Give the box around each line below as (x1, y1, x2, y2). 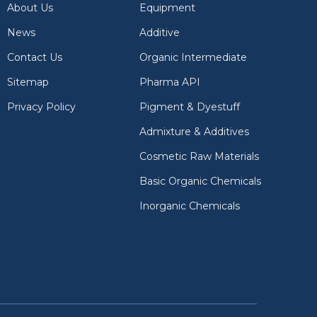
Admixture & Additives (139, 125, 249, 138)
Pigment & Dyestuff (139, 100, 240, 113)
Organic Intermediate (139, 51, 247, 64)
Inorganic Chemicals (139, 200, 240, 212)
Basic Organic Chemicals (139, 175, 261, 188)
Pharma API (139, 76, 200, 88)
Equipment (139, 1, 195, 14)
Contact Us (6, 51, 62, 64)
